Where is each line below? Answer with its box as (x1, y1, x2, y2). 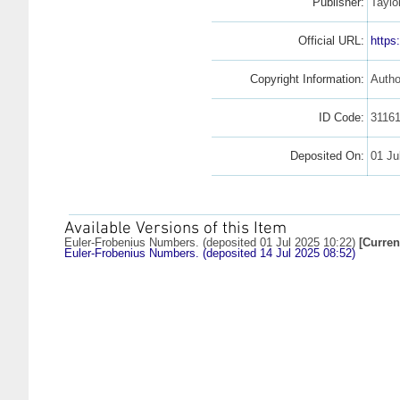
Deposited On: (289, 148, 364, 162)
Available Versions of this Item (64, 218, 287, 239)
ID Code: (318, 110, 364, 124)
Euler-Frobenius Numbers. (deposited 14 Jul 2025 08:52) (64, 246, 355, 260)
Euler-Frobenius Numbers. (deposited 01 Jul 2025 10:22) (64, 235, 355, 249)
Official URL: (297, 33, 364, 47)
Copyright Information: (249, 71, 364, 86)
